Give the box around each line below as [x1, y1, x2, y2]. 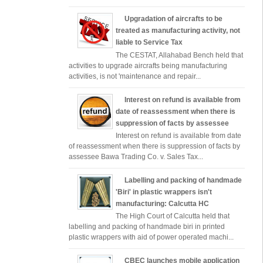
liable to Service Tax [116, 38, 183, 47]
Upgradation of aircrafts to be [124, 15, 222, 23]
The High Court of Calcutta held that [116, 212, 230, 221]
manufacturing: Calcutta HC [116, 199, 209, 208]
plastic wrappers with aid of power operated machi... [69, 233, 234, 242]
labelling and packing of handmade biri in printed [69, 222, 225, 231]
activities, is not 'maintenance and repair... [69, 72, 201, 80]
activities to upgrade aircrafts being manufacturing [69, 61, 227, 70]
